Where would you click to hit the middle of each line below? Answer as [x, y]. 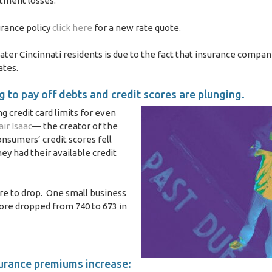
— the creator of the [75, 126]
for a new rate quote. [138, 27]
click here [73, 27]
